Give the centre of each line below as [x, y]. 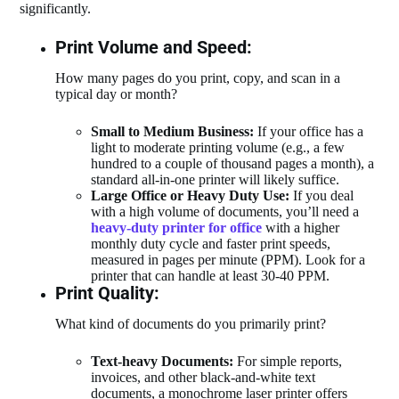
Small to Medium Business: [173, 132]
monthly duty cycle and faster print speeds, [211, 244]
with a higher [301, 228]
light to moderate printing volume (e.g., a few [218, 148]
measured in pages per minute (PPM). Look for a [228, 260]
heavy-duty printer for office [177, 228]
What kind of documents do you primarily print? [191, 324]
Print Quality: [108, 293]
